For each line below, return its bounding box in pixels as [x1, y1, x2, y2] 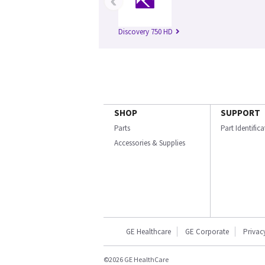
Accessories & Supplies [114, 138, 185, 148]
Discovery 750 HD [118, 27, 173, 37]
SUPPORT [221, 107, 260, 119]
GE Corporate [185, 227, 229, 237]
